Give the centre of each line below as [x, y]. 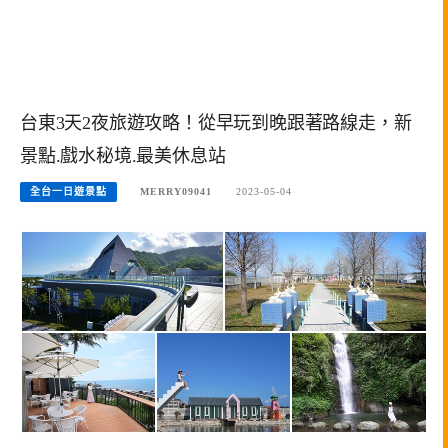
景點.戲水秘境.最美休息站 [123, 155]
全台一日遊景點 [68, 191]
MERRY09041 [176, 191]
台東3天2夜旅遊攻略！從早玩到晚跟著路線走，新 [216, 122]
